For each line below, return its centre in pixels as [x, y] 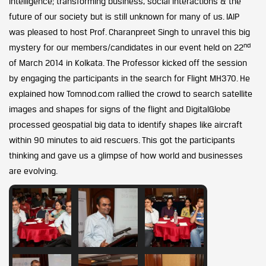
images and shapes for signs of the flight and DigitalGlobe [120, 109]
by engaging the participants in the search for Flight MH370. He [129, 78]
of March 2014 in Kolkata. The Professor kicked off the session [128, 63]
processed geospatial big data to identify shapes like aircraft [126, 124]
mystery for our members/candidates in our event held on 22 [126, 47]
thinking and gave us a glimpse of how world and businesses [126, 155]
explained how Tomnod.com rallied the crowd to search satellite [131, 94]
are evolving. [33, 171]
